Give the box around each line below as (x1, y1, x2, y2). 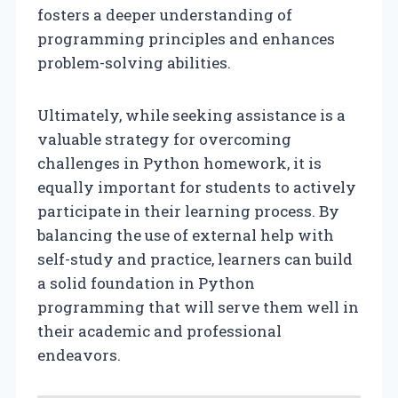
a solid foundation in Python (37, 272, 255, 293)
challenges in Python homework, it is (37, 152, 322, 173)
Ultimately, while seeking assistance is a (37, 104, 346, 125)
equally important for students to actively (37, 176, 356, 197)
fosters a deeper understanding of (37, 4, 292, 25)
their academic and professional (37, 320, 282, 341)
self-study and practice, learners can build (37, 248, 353, 269)
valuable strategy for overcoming (37, 128, 291, 149)
